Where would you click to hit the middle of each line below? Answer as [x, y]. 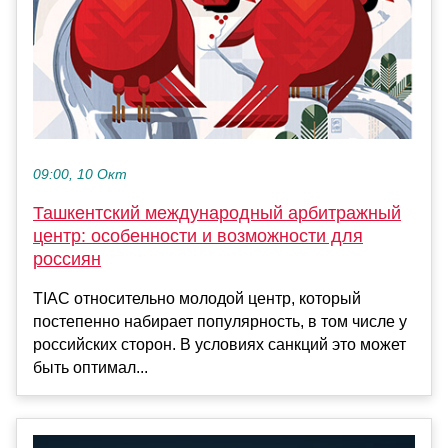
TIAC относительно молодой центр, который [197, 299]
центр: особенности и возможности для [198, 236]
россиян [67, 259]
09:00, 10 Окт [80, 175]
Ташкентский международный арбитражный [217, 213]
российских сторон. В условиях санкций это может [219, 345]
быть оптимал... [90, 368]
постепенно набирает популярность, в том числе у [220, 322]
